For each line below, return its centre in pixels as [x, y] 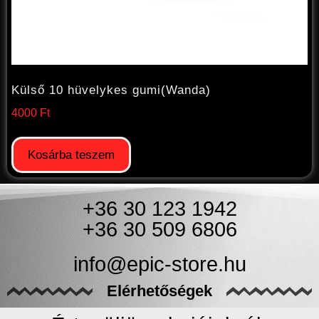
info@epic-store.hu [159, 265]
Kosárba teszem [71, 155]
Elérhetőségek [159, 291]
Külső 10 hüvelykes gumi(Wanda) [111, 90]
